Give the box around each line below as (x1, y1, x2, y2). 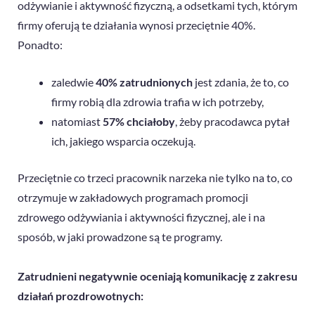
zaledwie (51, 75, 96, 89)
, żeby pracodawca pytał (175, 115, 290, 129)
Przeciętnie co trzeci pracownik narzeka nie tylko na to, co (18, 171, 292, 185)
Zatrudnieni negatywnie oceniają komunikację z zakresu (18, 269, 297, 283)
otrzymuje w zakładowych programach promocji (18, 191, 248, 205)
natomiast (51, 115, 103, 129)
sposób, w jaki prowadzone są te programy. (18, 230, 222, 244)
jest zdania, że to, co (193, 75, 289, 89)
